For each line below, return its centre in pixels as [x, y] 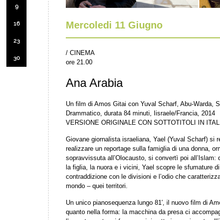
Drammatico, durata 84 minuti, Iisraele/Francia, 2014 [140, 113]
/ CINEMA [80, 53]
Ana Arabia [94, 83]
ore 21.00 [79, 62]
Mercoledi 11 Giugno [114, 25]
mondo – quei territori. [97, 186]
